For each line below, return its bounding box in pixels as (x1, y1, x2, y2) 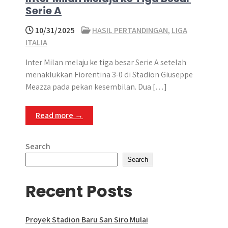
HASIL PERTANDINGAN (92, 25, 168, 36)
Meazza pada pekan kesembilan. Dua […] (25, 81, 167, 92)
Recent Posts (25, 180, 132, 203)
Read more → (36, 110, 83, 121)
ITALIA (25, 37, 47, 48)
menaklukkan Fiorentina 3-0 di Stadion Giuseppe (25, 69, 193, 80)
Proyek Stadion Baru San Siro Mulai (25, 214, 148, 225)
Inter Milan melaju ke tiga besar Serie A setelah (25, 57, 186, 68)
